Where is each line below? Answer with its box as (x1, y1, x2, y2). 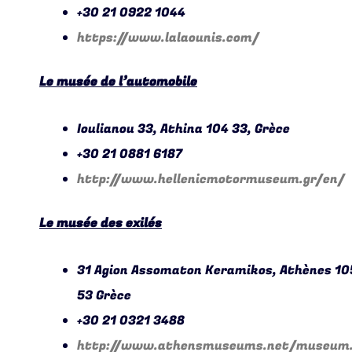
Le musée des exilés (39, 214, 162, 233)
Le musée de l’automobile (39, 72, 197, 92)
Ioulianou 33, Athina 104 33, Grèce (77, 119, 290, 139)
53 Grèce (77, 286, 131, 306)
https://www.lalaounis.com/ (77, 28, 259, 48)
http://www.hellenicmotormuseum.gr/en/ (77, 170, 345, 189)
